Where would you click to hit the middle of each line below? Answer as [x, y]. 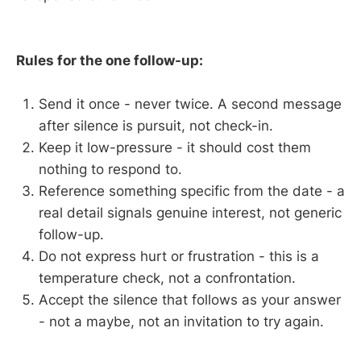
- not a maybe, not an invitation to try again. [181, 322]
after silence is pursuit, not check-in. [156, 126]
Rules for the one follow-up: [110, 61]
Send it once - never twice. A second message [190, 104]
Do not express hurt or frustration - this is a [179, 257]
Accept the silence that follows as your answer [190, 300]
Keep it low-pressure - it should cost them [175, 148]
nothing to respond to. [110, 170]
